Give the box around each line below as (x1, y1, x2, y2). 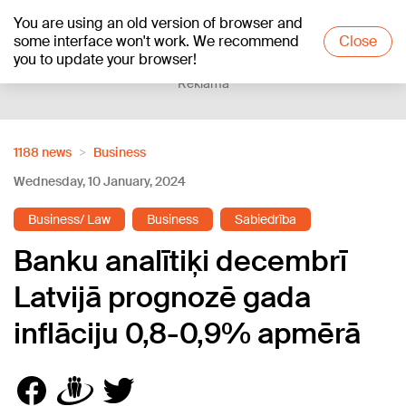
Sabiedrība (235, 211, 296, 227)
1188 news (14, 144, 72, 160)
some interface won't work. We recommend (14, 32, 299, 51)
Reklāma (177, 75, 229, 92)
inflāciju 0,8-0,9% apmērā (14, 314, 361, 353)
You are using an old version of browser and (14, 14, 303, 33)
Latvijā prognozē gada (14, 278, 311, 316)
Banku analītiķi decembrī (14, 242, 347, 280)
